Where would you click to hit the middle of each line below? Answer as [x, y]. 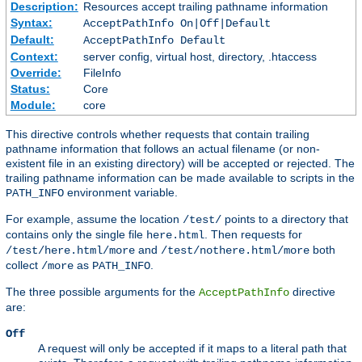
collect [23, 265]
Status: [30, 88]
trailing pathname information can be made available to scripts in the [180, 177]
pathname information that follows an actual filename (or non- [163, 148]
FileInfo [102, 72]
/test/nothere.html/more [235, 250]
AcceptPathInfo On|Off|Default [177, 23]
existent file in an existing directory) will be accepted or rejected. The [180, 163]
